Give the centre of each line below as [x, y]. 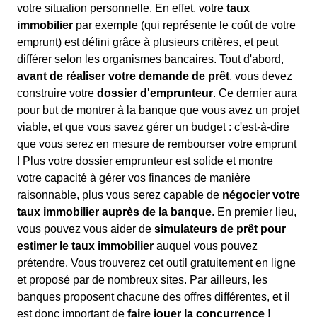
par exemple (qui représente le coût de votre [184, 25]
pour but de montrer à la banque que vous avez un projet [158, 110]
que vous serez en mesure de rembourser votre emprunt [157, 144]
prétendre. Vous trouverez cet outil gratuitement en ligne [156, 263]
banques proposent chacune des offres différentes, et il [154, 297]
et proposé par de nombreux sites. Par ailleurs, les [142, 280]
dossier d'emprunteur [155, 93]
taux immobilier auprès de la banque [114, 212]
